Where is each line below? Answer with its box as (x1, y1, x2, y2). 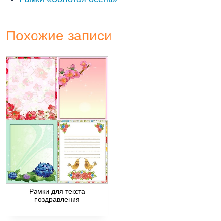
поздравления (34, 195, 80, 203)
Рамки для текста (29, 187, 85, 195)
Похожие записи (6, 28, 112, 44)
